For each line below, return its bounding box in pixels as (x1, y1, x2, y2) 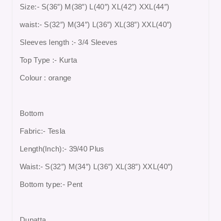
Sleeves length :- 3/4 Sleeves (20, 38, 118, 47)
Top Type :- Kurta (20, 56, 77, 65)
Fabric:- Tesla (20, 127, 66, 136)
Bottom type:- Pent (20, 180, 83, 189)
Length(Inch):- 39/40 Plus (20, 145, 105, 153)
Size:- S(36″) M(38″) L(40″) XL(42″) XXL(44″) (20, 2, 170, 11)
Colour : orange (20, 74, 72, 82)
